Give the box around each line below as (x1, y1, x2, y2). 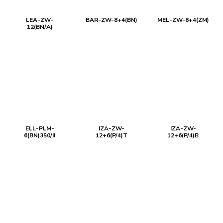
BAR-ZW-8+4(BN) (85, 16, 137, 24)
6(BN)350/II (24, 131, 56, 139)
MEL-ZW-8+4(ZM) (157, 16, 209, 24)
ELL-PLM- (25, 124, 54, 132)
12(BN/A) (26, 23, 53, 31)
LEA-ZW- (26, 16, 54, 24)
